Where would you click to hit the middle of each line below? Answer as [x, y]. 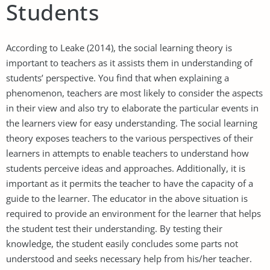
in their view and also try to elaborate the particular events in [132, 108]
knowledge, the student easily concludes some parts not [122, 243]
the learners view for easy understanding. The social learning [132, 123]
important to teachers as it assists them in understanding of [129, 62]
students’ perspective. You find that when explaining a [118, 77]
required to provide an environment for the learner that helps [133, 213]
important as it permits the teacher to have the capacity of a [130, 183]
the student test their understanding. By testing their [114, 228]
